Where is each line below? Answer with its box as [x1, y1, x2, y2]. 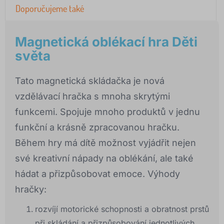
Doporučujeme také [15, 3, 84, 14]
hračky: [15, 184, 46, 195]
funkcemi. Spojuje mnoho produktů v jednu [15, 106, 200, 117]
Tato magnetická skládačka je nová [15, 75, 164, 86]
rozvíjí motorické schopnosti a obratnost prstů [35, 204, 209, 214]
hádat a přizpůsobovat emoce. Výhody [15, 168, 180, 179]
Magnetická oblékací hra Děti [15, 34, 197, 50]
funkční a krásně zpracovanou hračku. [15, 122, 179, 133]
